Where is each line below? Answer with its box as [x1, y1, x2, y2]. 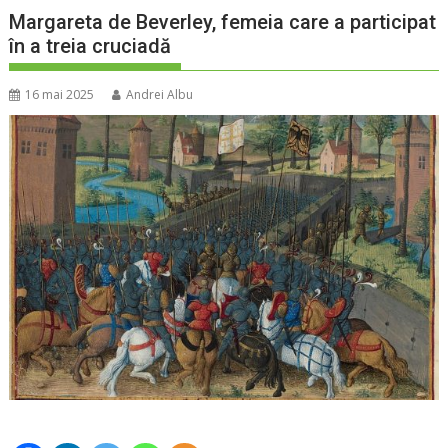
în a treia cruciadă [9, 34, 172, 59]
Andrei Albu [126, 86, 194, 104]
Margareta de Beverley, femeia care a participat [9, 10, 437, 35]
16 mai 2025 [25, 86, 95, 104]
